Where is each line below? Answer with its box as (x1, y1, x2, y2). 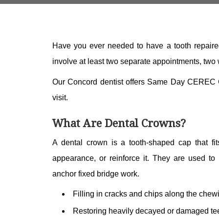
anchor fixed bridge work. (52, 170, 139, 178)
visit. (52, 93, 68, 102)
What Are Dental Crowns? (52, 115, 186, 130)
